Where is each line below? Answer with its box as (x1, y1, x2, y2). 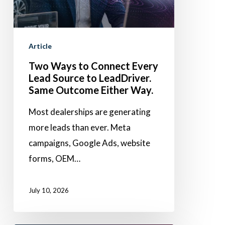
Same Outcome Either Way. (28, 84, 153, 96)
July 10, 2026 (28, 186, 69, 194)
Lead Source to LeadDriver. (28, 72, 151, 84)
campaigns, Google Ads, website (28, 138, 150, 149)
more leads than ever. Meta (28, 122, 131, 133)
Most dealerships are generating (28, 106, 151, 118)
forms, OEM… (28, 153, 80, 164)
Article (28, 42, 52, 51)
